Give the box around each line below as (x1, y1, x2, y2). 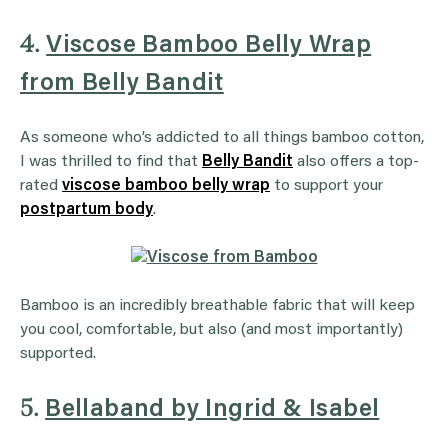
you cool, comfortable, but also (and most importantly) (20, 322, 403, 339)
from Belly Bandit (20, 72, 224, 97)
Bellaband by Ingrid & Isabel (45, 398, 380, 423)
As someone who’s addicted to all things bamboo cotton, (20, 130, 424, 147)
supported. (20, 346, 96, 363)
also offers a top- (293, 154, 419, 171)
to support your (270, 178, 383, 195)
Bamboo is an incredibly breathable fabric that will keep (20, 298, 415, 315)
